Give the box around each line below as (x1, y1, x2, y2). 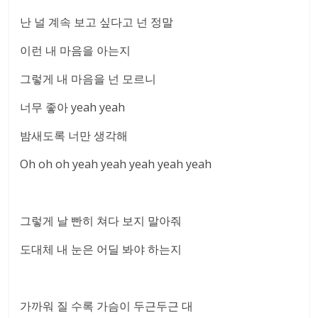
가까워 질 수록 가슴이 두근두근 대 (20, 298, 194, 314)
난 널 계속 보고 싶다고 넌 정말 (20, 14, 174, 30)
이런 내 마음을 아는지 (20, 43, 131, 58)
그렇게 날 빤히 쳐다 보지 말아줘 (20, 213, 182, 229)
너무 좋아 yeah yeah (20, 99, 126, 115)
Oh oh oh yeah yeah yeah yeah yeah (20, 156, 212, 172)
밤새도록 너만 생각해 (20, 128, 128, 143)
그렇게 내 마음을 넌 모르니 (20, 71, 157, 87)
